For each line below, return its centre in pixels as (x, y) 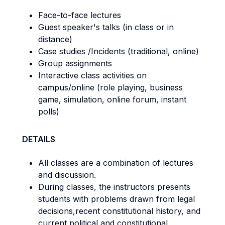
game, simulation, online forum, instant (112, 99)
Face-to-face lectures (80, 15)
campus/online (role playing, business (110, 87)
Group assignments (75, 63)
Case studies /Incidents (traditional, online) (119, 51)
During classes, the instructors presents (114, 187)
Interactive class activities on (92, 75)
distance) (55, 39)
